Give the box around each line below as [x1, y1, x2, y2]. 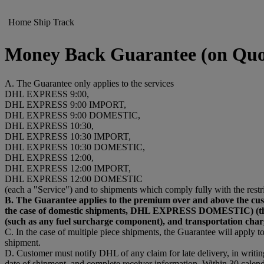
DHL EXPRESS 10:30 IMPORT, [5, 131, 131, 141]
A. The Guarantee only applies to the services [5, 78, 174, 88]
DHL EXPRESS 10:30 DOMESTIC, [5, 141, 145, 152]
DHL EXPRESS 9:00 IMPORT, [5, 99, 126, 110]
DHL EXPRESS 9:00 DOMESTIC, [5, 110, 140, 120]
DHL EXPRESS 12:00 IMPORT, [5, 163, 131, 173]
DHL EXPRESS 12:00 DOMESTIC [5, 173, 143, 184]
